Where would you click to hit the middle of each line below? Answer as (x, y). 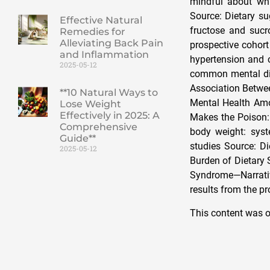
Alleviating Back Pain (111, 43)
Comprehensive (98, 127)
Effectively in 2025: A (109, 116)
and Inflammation (104, 55)
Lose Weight (90, 104)
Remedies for (92, 32)
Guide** (77, 139)
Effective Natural (101, 20)
